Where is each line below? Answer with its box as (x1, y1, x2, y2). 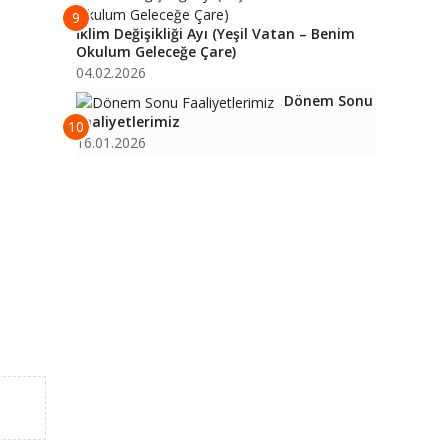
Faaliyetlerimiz (76, 112, 180, 131)
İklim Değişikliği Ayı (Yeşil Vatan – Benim (76, 24, 355, 43)
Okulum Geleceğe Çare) (76, 42, 236, 61)
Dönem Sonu (284, 91, 373, 110)
